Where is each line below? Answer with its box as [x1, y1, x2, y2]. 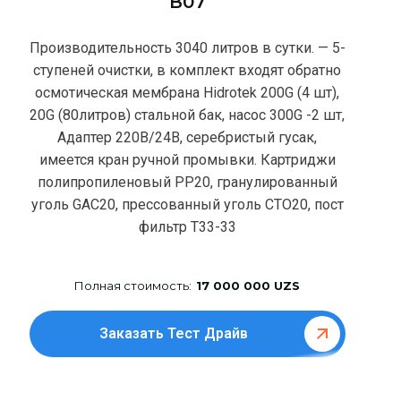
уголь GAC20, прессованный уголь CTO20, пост [30, 195, 344, 213]
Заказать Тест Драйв [98, 324, 248, 342]
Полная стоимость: [74, 277, 192, 293]
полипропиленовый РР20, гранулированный [37, 173, 337, 191]
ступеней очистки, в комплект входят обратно [33, 61, 342, 79]
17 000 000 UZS [196, 277, 301, 293]
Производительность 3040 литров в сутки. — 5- [29, 38, 346, 56]
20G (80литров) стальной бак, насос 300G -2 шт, [30, 106, 346, 124]
